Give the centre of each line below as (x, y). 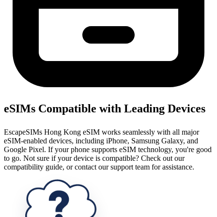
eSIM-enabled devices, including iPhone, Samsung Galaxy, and (101, 140)
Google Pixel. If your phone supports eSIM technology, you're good (108, 149)
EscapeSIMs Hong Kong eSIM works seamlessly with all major (101, 132)
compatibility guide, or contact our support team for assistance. (99, 167)
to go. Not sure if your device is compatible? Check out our (94, 158)
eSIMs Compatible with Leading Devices (105, 108)
